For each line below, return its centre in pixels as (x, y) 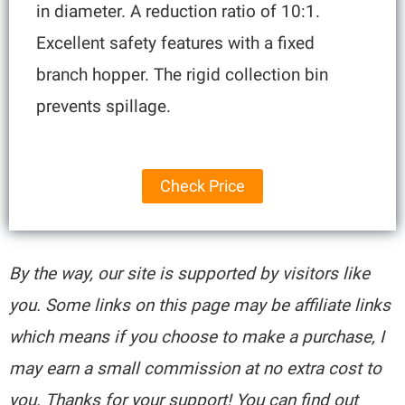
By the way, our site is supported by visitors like (190, 273)
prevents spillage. (104, 107)
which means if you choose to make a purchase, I (197, 336)
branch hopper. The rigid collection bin (183, 75)
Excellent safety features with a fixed (176, 43)
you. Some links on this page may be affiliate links (200, 305)
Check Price (202, 185)
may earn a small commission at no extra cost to (196, 368)
